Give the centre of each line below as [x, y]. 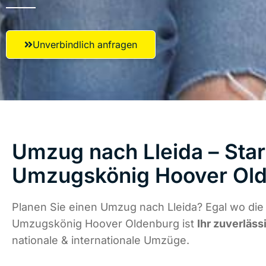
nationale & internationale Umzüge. [101, 240]
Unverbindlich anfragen [85, 45]
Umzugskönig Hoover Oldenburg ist [104, 224]
